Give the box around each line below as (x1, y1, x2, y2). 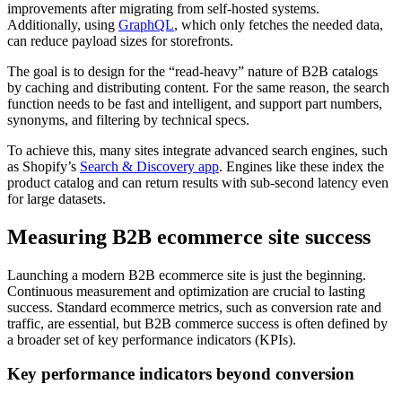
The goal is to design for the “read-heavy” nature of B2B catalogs (7, 63, 378, 79)
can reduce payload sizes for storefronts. (7, 32, 237, 48)
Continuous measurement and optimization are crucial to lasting (7, 283, 365, 299)
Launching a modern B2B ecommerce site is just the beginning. (7, 267, 366, 283)
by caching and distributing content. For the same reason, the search (7, 79, 389, 95)
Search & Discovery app (80, 158, 219, 174)
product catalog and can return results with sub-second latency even (7, 174, 389, 190)
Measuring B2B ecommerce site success (7, 224, 371, 249)
